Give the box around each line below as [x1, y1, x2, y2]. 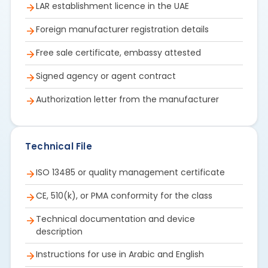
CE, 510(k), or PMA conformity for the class [36, 189, 212, 202]
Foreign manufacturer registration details [36, 23, 209, 35]
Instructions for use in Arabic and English [36, 248, 204, 260]
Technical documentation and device [36, 212, 195, 225]
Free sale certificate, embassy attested [36, 46, 201, 59]
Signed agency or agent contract [36, 69, 176, 82]
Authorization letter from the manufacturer [36, 93, 219, 105]
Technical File [25, 139, 92, 153]
